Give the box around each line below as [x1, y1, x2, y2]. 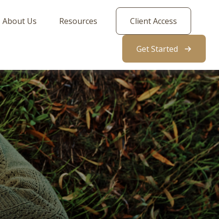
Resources [59, 16, 98, 27]
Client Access [130, 16, 177, 27]
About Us [2, 16, 37, 27]
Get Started [136, 44, 178, 55]
